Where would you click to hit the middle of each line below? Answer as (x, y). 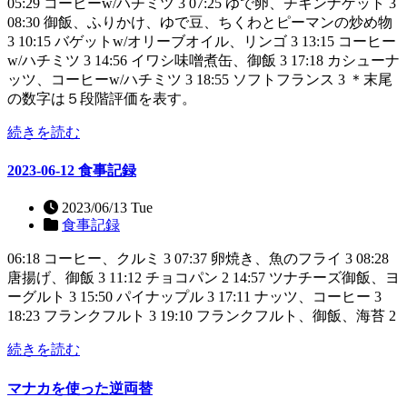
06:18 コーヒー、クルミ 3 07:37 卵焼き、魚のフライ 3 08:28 (198, 259)
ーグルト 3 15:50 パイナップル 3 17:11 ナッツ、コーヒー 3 (194, 297)
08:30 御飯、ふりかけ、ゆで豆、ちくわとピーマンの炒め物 (200, 22)
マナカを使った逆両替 (80, 388)
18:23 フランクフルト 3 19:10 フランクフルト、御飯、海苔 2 (202, 316)
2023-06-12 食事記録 (72, 170)
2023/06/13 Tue (105, 208)
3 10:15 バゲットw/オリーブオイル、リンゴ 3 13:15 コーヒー (202, 41)
